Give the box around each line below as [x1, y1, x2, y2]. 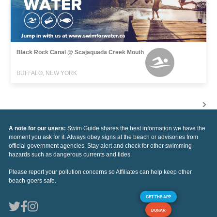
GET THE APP [146, 194, 171, 199]
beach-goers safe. [9, 177, 56, 184]
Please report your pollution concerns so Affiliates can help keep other [9, 168, 192, 175]
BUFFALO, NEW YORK [16, 69, 77, 77]
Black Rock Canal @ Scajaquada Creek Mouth [16, 48, 144, 56]
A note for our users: [9, 124, 67, 132]
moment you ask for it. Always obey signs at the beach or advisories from [9, 133, 198, 140]
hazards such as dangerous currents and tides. [9, 151, 132, 158]
